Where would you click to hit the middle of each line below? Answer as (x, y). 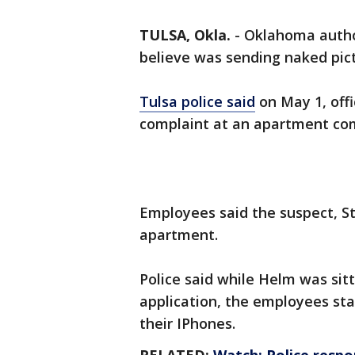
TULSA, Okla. (185, 35)
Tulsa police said (197, 102)
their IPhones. (191, 324)
